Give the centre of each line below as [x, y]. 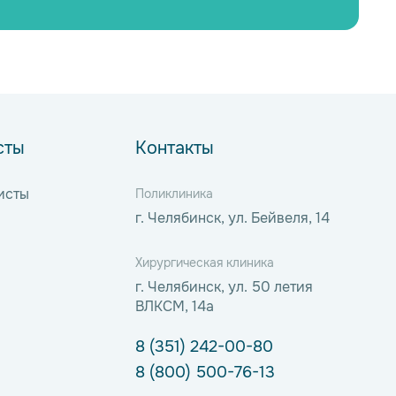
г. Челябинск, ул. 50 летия [224, 286]
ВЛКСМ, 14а [175, 306]
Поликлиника [174, 193]
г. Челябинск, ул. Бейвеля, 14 [232, 217]
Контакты [175, 148]
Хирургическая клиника [205, 262]
